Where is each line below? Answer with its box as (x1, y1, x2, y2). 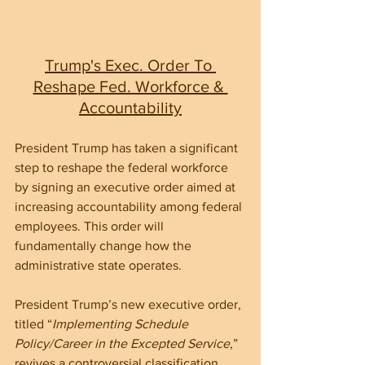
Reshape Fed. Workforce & (33, 77, 228, 96)
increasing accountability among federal (15, 200, 245, 214)
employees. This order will (15, 219, 167, 234)
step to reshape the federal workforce (15, 161, 231, 175)
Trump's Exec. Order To (45, 56, 216, 75)
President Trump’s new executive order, (15, 297, 244, 312)
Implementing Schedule (52, 317, 191, 332)
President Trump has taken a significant (15, 141, 241, 156)
